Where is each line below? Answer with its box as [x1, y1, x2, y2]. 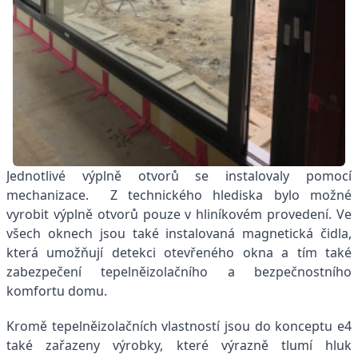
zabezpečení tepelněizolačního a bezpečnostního [6, 262, 352, 280]
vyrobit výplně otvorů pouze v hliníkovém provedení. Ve [6, 205, 352, 223]
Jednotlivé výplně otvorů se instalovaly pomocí [6, 166, 352, 185]
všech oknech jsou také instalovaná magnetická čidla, [6, 224, 352, 242]
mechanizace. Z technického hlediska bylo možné [6, 185, 352, 204]
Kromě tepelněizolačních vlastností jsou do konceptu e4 [6, 316, 352, 335]
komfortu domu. [6, 281, 107, 300]
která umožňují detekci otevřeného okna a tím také [6, 243, 352, 261]
